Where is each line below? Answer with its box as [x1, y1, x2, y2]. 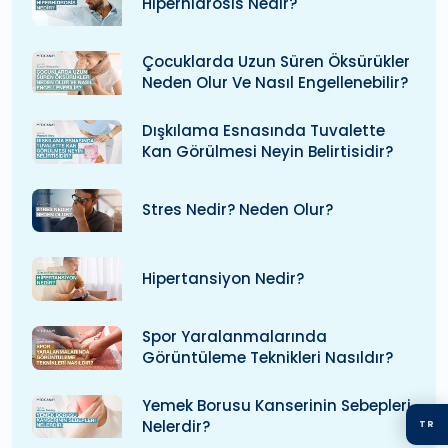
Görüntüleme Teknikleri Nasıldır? [142, 346, 393, 368]
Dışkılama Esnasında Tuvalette [142, 119, 385, 141]
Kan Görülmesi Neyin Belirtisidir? [142, 140, 393, 162]
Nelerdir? [142, 415, 210, 437]
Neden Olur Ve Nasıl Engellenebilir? [142, 72, 408, 94]
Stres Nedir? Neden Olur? [142, 198, 333, 220]
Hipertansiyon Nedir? [142, 267, 304, 289]
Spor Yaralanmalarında [142, 325, 327, 347]
